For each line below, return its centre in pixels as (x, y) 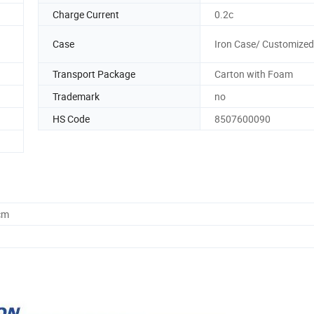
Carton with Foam (254, 74)
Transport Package (94, 74)
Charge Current (86, 14)
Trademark (76, 96)
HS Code (71, 118)
